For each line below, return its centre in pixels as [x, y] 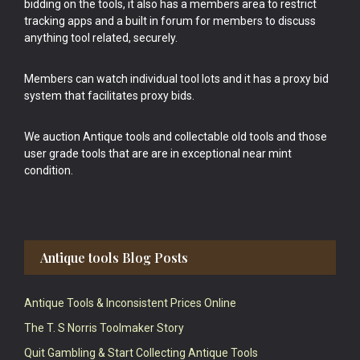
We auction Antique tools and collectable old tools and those [176, 137]
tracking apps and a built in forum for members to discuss [170, 21]
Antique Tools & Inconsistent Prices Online [130, 303]
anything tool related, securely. [101, 38]
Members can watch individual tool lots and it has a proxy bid [176, 79]
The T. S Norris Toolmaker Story [104, 328]
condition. [49, 171]
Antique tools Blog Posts [114, 258]
